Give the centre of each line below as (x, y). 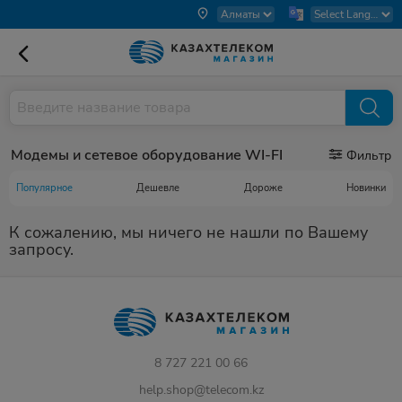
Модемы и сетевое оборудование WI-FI (147, 155)
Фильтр (367, 156)
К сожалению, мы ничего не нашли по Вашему (188, 232)
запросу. (41, 249)
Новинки (366, 188)
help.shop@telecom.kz (201, 390)
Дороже (263, 188)
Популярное (44, 188)
